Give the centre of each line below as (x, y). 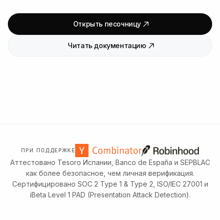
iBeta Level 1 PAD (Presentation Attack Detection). (110, 195)
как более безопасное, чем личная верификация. (110, 173)
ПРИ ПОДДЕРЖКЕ (48, 150)
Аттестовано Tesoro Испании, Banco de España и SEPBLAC (110, 162)
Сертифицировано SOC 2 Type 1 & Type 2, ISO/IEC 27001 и (110, 184)
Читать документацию (107, 45)
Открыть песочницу (107, 24)
